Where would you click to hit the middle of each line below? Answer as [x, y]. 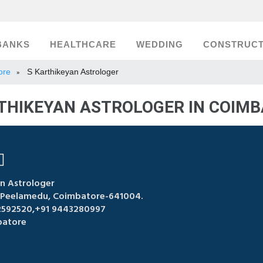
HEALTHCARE [83, 45]
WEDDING [160, 45]
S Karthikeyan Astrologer [73, 71]
